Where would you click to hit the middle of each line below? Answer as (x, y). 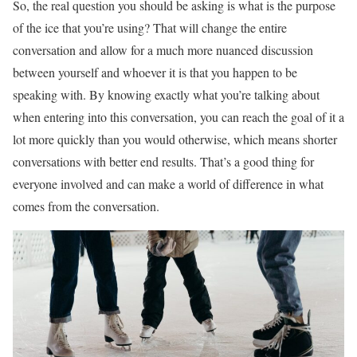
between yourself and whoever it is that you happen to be (155, 73)
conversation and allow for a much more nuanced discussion (163, 50)
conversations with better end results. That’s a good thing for (163, 162)
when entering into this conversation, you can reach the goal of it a (178, 117)
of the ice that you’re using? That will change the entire (150, 28)
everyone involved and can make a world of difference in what (168, 184)
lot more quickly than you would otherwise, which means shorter (175, 139)
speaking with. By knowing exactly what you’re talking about (166, 95)
